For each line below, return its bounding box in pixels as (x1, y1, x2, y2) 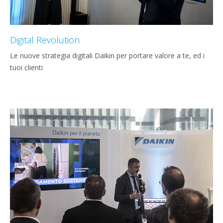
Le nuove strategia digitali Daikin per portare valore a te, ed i (10, 51, 205, 61)
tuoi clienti (10, 63, 43, 73)
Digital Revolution (10, 34, 80, 46)
